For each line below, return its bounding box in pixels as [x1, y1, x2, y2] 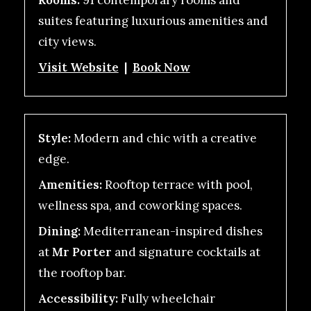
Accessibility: [37, 291, 118, 307]
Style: [37, 131, 71, 146]
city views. [37, 34, 96, 50]
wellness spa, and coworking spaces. [37, 198, 242, 214]
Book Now [132, 60, 190, 76]
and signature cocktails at [111, 244, 260, 260]
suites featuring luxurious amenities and [37, 13, 268, 29]
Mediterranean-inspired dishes [80, 224, 262, 239]
